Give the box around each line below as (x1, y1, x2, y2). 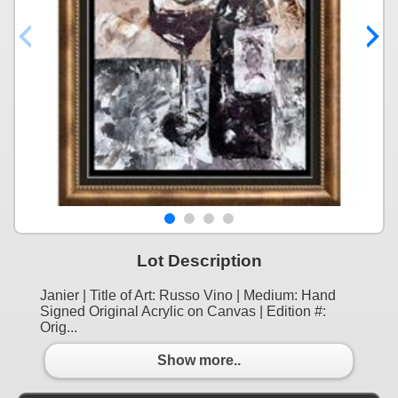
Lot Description (136, 251, 262, 270)
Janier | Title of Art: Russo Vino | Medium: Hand (40, 287, 336, 303)
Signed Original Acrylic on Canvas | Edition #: (40, 303, 326, 319)
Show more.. (157, 353, 241, 369)
